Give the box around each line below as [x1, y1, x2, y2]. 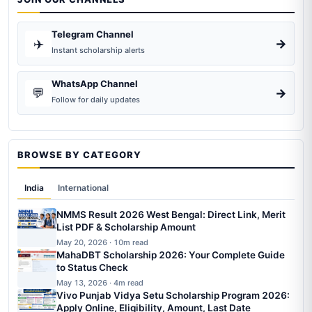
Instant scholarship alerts [52, 45, 145, 56]
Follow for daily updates [52, 95, 140, 105]
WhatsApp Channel [52, 78, 138, 90]
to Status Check [56, 262, 128, 274]
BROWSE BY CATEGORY [17, 149, 141, 161]
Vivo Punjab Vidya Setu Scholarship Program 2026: [56, 290, 290, 302]
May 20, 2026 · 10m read [56, 237, 148, 248]
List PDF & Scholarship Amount [56, 221, 196, 233]
